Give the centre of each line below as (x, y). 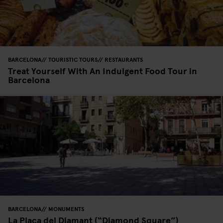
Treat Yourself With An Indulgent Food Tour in (103, 70)
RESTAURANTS (124, 59)
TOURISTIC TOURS (73, 59)
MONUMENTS (66, 208)
